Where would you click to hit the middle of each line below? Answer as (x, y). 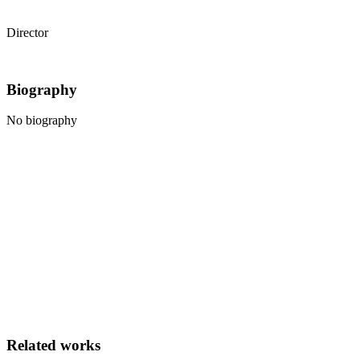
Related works (53, 346)
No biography (42, 121)
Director (27, 33)
